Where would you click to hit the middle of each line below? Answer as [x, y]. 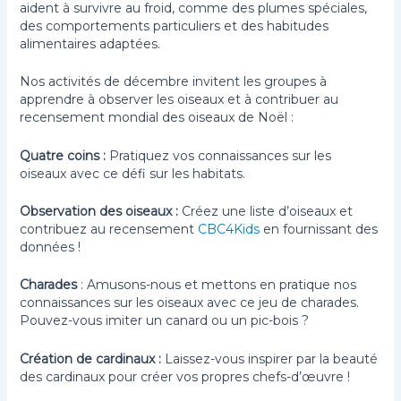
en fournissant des [319, 230]
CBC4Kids [229, 230]
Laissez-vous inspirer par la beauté [270, 358]
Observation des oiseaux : [101, 212]
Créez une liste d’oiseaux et [268, 212]
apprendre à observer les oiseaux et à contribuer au [179, 100]
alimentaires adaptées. [90, 43]
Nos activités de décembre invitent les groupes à [174, 82]
